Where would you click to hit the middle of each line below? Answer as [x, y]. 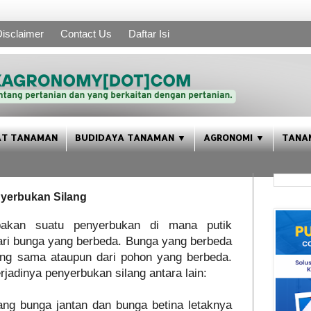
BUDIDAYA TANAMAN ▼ [131, 137]
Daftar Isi [149, 33]
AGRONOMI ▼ [234, 137]
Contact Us [86, 33]
